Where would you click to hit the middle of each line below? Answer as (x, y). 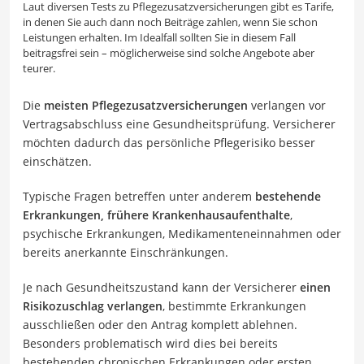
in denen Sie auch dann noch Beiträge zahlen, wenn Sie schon (170, 22)
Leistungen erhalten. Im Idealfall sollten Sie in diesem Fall (159, 38)
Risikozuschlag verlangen (93, 306)
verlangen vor (287, 106)
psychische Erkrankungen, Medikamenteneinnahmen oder (182, 234)
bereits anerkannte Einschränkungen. (126, 253)
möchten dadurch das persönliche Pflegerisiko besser (169, 143)
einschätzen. (57, 162)
